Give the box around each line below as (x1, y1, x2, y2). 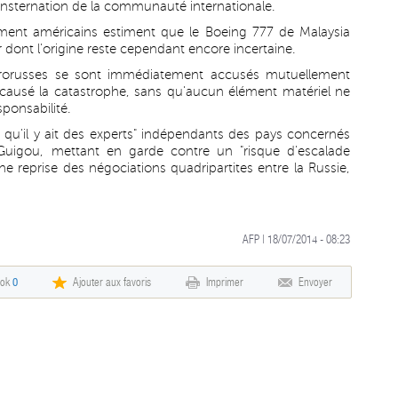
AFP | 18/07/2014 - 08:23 (243, 233, 350, 246)
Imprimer (206, 275, 243, 289)
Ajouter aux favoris (73, 275, 151, 289)
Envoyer (298, 275, 332, 289)
